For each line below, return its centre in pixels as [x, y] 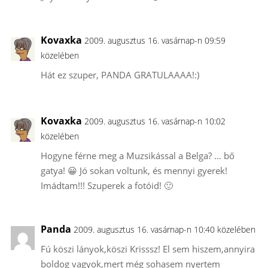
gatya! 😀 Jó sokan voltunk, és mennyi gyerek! [134, 170]
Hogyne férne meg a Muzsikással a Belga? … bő [137, 155]
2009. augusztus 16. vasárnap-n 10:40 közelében [164, 229]
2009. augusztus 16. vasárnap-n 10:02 [155, 121]
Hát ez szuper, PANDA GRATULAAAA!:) [120, 74]
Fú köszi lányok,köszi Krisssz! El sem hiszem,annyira [147, 249]
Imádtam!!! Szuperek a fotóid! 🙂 [106, 185]
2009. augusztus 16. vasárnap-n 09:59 [155, 40]
